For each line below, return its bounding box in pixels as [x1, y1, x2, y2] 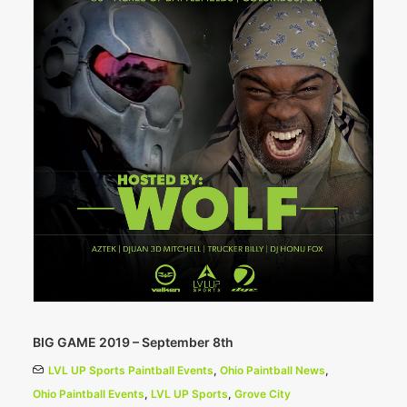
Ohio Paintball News [220, 363, 325, 378]
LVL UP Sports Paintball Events [48, 363, 213, 378]
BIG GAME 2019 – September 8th [33, 334, 233, 351]
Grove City [234, 387, 291, 402]
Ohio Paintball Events [33, 387, 144, 402]
